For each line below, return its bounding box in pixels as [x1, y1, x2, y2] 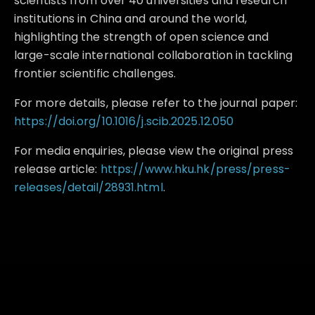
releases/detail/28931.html [14, 179, 163, 195]
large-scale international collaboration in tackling [14, 46, 293, 63]
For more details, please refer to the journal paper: [14, 94, 298, 111]
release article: [14, 160, 101, 177]
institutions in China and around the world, [14, 10, 247, 27]
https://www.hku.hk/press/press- [100, 160, 290, 177]
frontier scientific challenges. [14, 65, 176, 82]
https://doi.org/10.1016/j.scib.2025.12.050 [14, 112, 234, 129]
